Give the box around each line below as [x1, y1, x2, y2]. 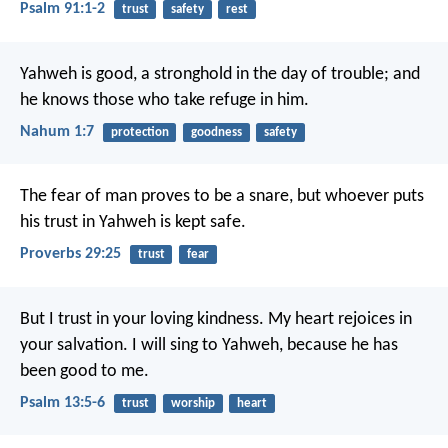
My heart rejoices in [264, 309, 412, 329]
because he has [283, 335, 398, 355]
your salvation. [20, 335, 128, 355]
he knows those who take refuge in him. [20, 90, 309, 110]
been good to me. [20, 361, 149, 381]
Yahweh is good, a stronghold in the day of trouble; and [20, 64, 420, 84]
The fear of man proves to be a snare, [20, 187, 293, 207]
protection [110, 125, 169, 139]
